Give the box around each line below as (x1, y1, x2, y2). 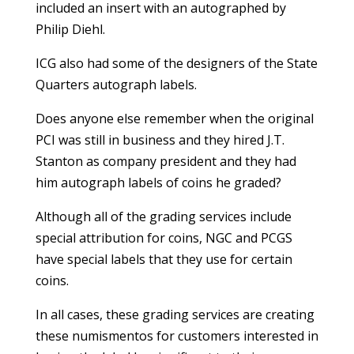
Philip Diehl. (35, 21, 105, 38)
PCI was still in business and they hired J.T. (35, 131, 284, 149)
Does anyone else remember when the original (35, 110, 314, 127)
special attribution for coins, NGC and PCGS (35, 229, 292, 247)
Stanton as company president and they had (35, 153, 296, 170)
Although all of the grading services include (35, 208, 292, 225)
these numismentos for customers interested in (35, 327, 318, 345)
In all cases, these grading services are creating (35, 306, 314, 323)
